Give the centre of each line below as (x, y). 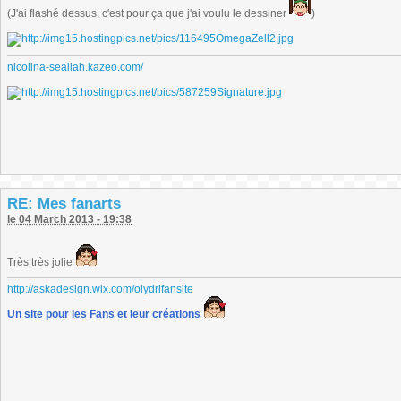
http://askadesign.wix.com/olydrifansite (100, 289)
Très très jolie (41, 262)
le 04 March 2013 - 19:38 (69, 219)
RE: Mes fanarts (64, 204)
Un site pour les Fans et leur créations (104, 314)
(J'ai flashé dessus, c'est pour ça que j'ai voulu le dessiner (148, 13)
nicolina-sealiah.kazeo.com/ (75, 67)
